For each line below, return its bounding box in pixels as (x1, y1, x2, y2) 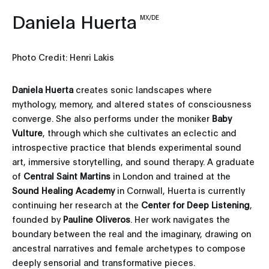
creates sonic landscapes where (73, 83, 212, 95)
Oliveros (95, 213, 130, 225)
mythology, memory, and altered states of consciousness (12, 98, 252, 110)
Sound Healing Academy (12, 184, 115, 196)
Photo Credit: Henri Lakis (12, 51, 114, 63)
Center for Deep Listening (141, 199, 250, 211)
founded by (12, 213, 63, 225)
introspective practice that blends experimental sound (12, 141, 241, 153)
